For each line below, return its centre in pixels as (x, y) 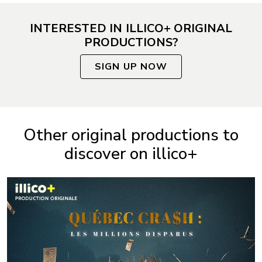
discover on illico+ (131, 154)
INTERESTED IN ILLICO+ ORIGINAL (131, 28)
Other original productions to (131, 135)
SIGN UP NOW (131, 66)
